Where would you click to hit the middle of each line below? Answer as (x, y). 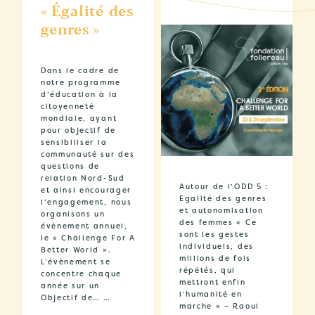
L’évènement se (76, 262)
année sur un (71, 286)
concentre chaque (81, 274)
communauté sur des (88, 155)
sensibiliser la (74, 143)
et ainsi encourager (86, 191)
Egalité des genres (223, 199)
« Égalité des (88, 13)
